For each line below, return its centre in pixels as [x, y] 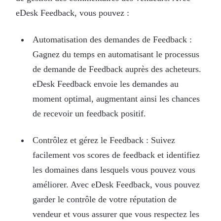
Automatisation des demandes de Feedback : [112, 39]
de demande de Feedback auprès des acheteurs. [117, 69]
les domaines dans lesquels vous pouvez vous [114, 169]
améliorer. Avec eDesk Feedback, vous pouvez [116, 184]
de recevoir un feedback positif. [89, 113]
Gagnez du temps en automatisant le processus [116, 54]
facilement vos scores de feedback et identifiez [116, 155]
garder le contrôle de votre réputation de [104, 199]
